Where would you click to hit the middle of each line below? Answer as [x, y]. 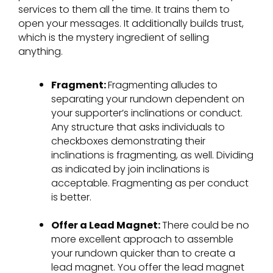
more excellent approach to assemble [142, 239]
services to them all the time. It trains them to [124, 10]
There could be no [206, 225]
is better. [71, 197]
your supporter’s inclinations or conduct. [147, 113]
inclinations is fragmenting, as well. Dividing [152, 155]
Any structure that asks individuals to [138, 127]
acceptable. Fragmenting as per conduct [150, 183]
